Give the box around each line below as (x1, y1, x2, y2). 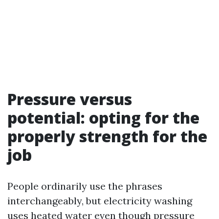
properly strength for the (7, 126, 207, 147)
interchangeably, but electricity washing (7, 195, 192, 207)
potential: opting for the (7, 107, 199, 128)
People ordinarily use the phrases (7, 180, 162, 192)
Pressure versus (7, 88, 132, 109)
